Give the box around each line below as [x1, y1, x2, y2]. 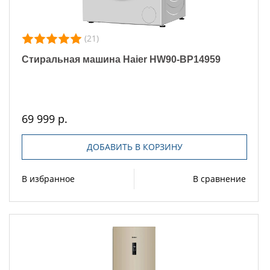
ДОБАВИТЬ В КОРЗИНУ [86, 140, 183, 152]
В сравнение [193, 172, 246, 184]
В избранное [22, 172, 75, 184]
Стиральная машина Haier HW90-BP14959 [22, 54, 221, 64]
